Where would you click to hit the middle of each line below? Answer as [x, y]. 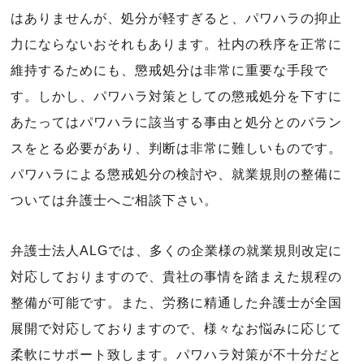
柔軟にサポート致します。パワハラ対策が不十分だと [176, 355]
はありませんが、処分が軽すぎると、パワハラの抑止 [176, 18]
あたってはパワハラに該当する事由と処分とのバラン [176, 122]
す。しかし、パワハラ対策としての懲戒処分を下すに [176, 96]
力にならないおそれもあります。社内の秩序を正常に [176, 44]
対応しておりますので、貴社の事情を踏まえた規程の [176, 277]
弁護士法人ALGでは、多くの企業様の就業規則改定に [177, 251]
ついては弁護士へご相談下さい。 [114, 200]
